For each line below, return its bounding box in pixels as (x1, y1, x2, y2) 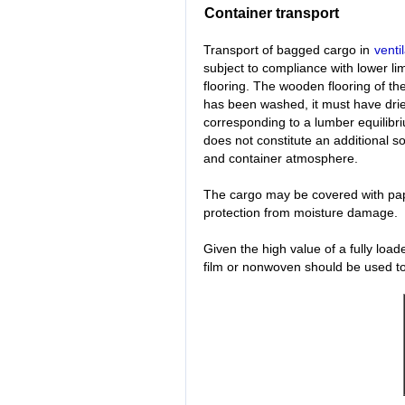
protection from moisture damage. (203, 205, 398, 221)
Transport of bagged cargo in (203, 42, 373, 58)
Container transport (204, 5, 339, 22)
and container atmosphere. (203, 151, 358, 166)
